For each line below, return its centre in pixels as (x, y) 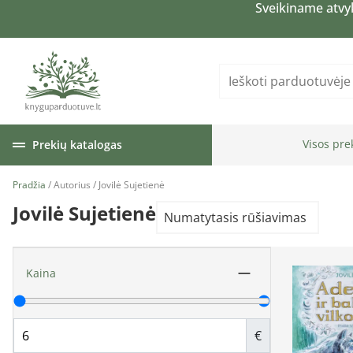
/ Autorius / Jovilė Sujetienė (105, 184)
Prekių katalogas (77, 144)
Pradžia (29, 184)
